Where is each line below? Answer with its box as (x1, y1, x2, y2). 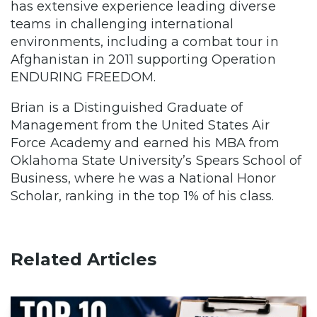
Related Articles (11, 248, 156, 270)
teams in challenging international (11, 16, 234, 32)
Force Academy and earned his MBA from (11, 134, 280, 151)
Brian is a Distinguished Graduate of (11, 99, 243, 115)
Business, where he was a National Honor (11, 170, 277, 186)
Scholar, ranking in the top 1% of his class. (11, 188, 274, 204)
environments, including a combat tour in (11, 33, 279, 50)
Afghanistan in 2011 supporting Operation (11, 51, 276, 67)
